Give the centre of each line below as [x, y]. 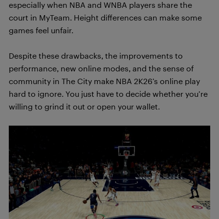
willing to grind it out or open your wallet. [84, 106]
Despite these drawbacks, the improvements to [96, 55]
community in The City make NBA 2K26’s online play [104, 81]
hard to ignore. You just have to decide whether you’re [108, 94]
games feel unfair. [41, 30]
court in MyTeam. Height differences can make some [105, 17]
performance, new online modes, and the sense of [101, 68]
